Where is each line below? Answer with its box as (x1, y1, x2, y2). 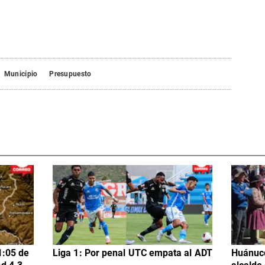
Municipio (4, 70, 38, 79)
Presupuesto (49, 70, 92, 79)
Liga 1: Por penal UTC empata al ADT (53, 248, 212, 260)
